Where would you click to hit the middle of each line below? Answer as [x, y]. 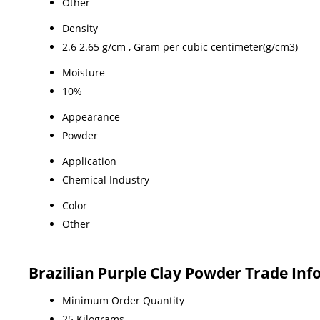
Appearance [91, 116]
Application [89, 161]
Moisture [84, 72]
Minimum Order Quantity [123, 300]
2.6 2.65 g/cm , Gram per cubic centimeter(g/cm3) [180, 46]
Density [80, 28]
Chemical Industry [106, 179]
